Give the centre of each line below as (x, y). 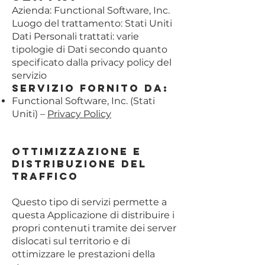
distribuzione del (79, 164)
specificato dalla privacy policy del (92, 62)
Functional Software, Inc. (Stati (83, 101)
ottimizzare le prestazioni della (83, 254)
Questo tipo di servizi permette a (89, 202)
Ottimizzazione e (77, 151)
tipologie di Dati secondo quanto (90, 49)
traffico (45, 176)
